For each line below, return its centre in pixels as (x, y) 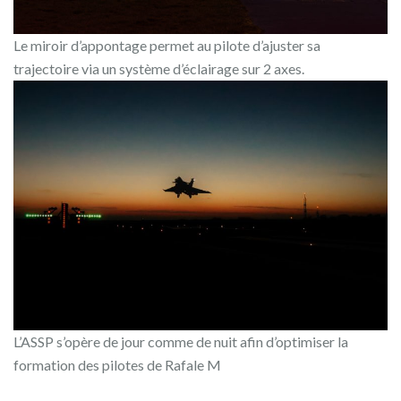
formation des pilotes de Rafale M (117, 364)
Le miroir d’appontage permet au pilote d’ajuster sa (167, 46)
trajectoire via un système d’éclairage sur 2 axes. (159, 69)
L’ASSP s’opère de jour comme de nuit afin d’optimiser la (181, 341)
